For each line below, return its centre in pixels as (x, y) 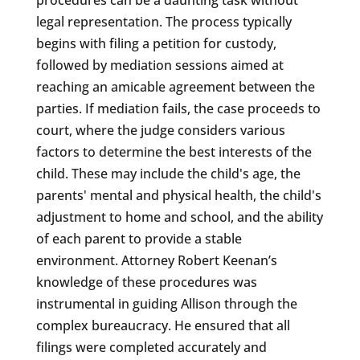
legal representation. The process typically (164, 21)
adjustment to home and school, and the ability (179, 217)
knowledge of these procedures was (146, 282)
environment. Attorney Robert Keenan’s (156, 260)
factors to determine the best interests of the (174, 151)
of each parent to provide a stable (139, 238)
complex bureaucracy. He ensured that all (163, 325)
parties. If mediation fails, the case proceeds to (178, 108)
